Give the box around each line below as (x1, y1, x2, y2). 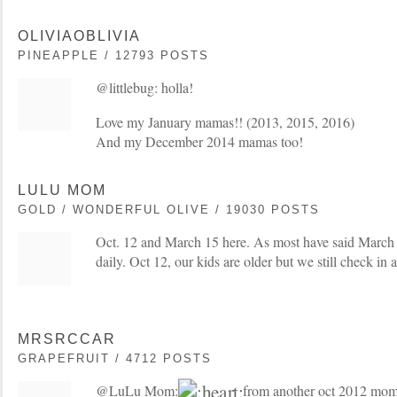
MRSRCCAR (18, 331, 116, 347)
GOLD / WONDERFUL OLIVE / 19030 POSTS (18, 203, 320, 217)
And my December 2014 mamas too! (96, 132, 303, 152)
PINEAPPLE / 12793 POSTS (18, 49, 209, 63)
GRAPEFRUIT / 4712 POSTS (18, 352, 212, 366)
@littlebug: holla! (96, 78, 193, 97)
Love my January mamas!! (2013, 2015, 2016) (96, 113, 354, 132)
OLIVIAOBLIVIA (18, 28, 141, 44)
